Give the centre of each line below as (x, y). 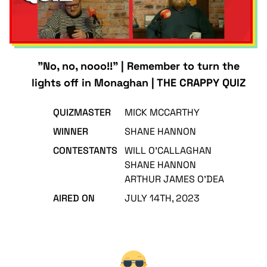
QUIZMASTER (82, 112)
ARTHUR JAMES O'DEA (174, 179)
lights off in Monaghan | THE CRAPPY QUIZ (138, 83)
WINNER (70, 131)
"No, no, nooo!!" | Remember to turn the (138, 66)
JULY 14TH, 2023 (162, 198)
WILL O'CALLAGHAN (168, 150)
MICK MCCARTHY (162, 112)
